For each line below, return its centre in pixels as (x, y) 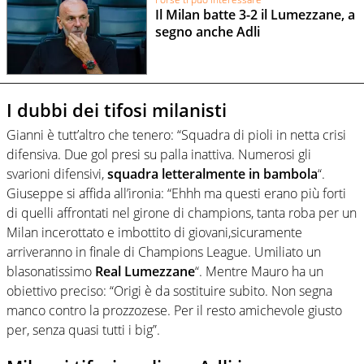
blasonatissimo (51, 271)
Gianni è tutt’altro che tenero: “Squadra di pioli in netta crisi (176, 134)
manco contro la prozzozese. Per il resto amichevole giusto (174, 310)
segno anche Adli (207, 32)
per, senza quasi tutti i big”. (83, 329)
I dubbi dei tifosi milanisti (117, 110)
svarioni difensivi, (57, 173)
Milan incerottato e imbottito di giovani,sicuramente (154, 232)
